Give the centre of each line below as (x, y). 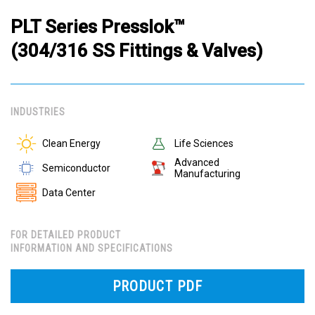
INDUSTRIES (38, 112)
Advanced (197, 163)
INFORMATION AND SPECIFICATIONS (92, 248)
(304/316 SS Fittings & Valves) (137, 51)
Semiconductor (76, 168)
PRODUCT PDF (157, 286)
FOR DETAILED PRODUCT (66, 234)
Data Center (69, 193)
